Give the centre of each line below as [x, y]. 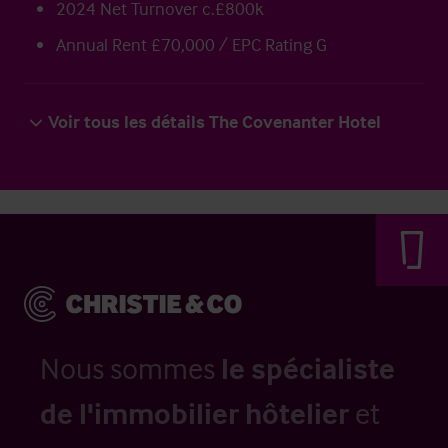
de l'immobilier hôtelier [194, 413]
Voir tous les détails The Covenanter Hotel [214, 121]
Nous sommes [130, 368]
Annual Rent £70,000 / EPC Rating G [191, 44]
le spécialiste [308, 368]
